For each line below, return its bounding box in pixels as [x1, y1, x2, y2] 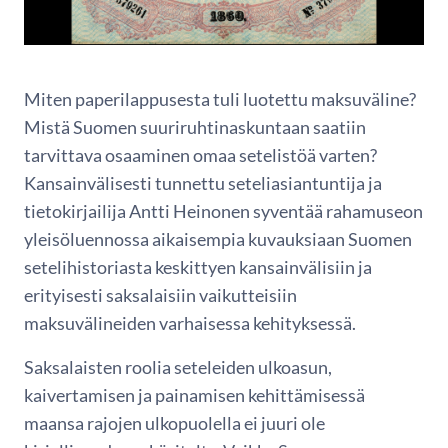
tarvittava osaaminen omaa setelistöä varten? [24, 144, 377, 166]
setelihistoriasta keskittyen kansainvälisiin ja [24, 256, 372, 278]
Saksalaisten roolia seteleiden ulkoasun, [24, 356, 332, 378]
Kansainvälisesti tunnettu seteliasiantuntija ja [24, 172, 382, 194]
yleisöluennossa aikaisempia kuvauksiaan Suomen [24, 228, 412, 250]
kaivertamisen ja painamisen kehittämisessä [24, 384, 365, 406]
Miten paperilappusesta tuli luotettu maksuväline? [24, 88, 416, 110]
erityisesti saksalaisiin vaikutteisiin [24, 284, 297, 306]
